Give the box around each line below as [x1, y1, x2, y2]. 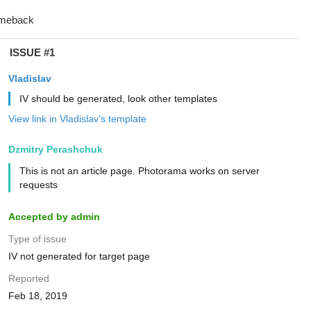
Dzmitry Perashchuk [8, 144, 103, 155]
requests [19, 179, 58, 190]
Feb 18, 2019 [8, 290, 67, 301]
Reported [8, 273, 49, 284]
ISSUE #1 [9, 47, 55, 58]
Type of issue [8, 233, 67, 244]
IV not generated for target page [8, 251, 150, 262]
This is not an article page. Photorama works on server [19, 165, 260, 176]
